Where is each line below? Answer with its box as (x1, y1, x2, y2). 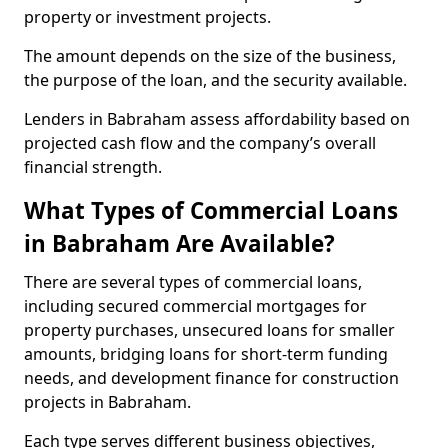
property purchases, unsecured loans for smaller (24, 319, 395, 341)
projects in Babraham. (24, 391, 195, 413)
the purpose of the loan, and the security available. (24, 69, 411, 91)
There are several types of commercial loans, (24, 271, 362, 293)
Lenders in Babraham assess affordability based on (24, 108, 410, 130)
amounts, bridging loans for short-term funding (24, 343, 388, 365)
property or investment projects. (24, 6, 275, 28)
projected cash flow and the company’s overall (24, 132, 376, 154)
